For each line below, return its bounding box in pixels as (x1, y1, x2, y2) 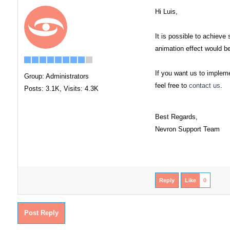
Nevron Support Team (155, 125, 220, 133)
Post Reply (24, 209, 59, 217)
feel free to (155, 82, 189, 89)
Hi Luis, (155, 8, 178, 15)
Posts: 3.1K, (24, 85, 62, 92)
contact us (188, 82, 220, 89)
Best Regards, (155, 113, 198, 121)
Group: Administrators (24, 72, 89, 80)
